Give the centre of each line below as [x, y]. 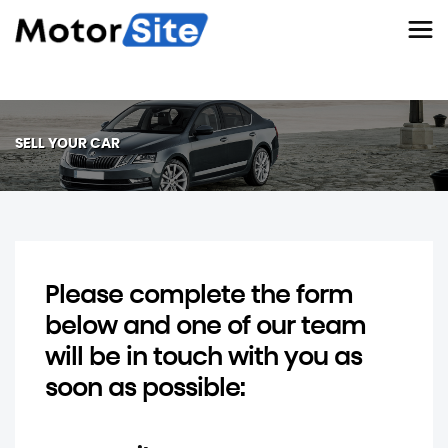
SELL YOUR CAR [67, 143]
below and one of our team [205, 326]
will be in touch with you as [203, 357]
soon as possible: [145, 388]
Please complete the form [199, 295]
